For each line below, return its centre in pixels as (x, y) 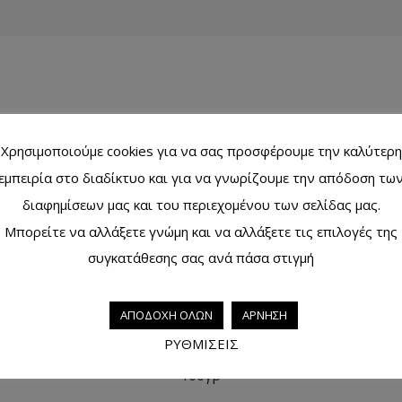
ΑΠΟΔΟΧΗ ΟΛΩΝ (166, 315)
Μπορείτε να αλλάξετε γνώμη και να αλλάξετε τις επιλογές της (201, 231)
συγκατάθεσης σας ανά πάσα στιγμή (201, 258)
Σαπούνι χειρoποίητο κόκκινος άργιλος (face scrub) (201, 358)
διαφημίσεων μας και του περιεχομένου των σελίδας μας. (201, 204)
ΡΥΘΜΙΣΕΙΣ (201, 344)
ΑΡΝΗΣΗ (264, 315)
